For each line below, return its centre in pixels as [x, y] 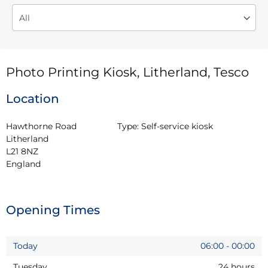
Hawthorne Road [41, 126]
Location [33, 98]
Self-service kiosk [177, 126]
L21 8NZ [22, 151]
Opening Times [53, 210]
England [23, 164]
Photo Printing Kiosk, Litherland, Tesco [127, 72]
